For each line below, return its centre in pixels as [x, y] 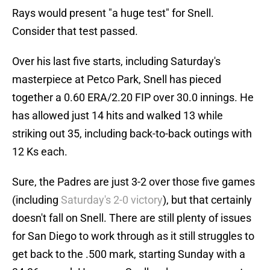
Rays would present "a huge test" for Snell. [113, 13]
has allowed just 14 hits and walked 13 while [118, 116]
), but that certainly [207, 200]
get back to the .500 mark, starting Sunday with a [129, 254]
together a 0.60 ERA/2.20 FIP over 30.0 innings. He [133, 98]
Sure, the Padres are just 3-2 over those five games [133, 182]
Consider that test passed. [75, 31]
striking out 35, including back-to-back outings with [132, 134]
